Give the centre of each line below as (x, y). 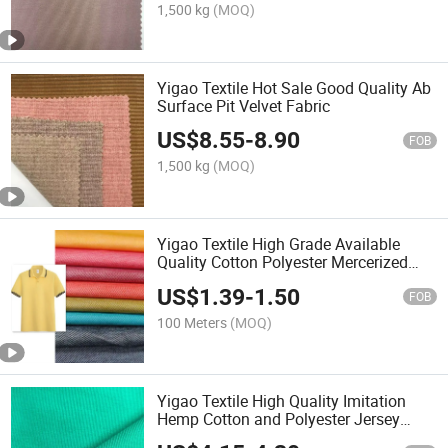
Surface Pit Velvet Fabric (244, 105)
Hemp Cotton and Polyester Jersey (279, 418)
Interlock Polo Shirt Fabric (248, 280)
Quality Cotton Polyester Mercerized (283, 262)
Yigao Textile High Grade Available (279, 244)
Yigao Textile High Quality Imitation (282, 400)
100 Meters (192, 322)
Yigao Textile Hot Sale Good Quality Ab (294, 87)
